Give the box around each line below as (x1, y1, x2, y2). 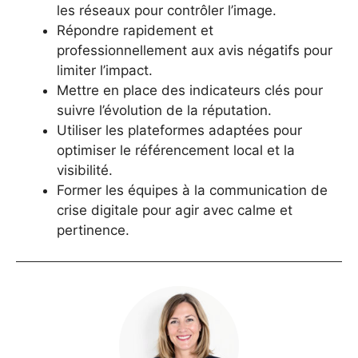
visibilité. (57, 162, 113, 179)
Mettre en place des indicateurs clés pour (57, 82, 323, 99)
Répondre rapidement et (57, 22, 213, 39)
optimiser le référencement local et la (57, 142, 295, 159)
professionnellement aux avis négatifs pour (57, 42, 332, 59)
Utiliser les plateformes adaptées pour (57, 122, 302, 139)
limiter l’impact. (57, 62, 153, 79)
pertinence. (57, 222, 129, 239)
